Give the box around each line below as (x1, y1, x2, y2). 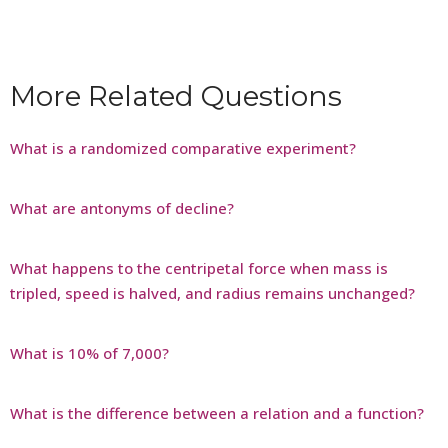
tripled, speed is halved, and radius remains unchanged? (10, 283, 415, 304)
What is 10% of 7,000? (10, 343, 169, 364)
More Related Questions (10, 79, 342, 114)
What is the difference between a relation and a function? (10, 403, 424, 424)
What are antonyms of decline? (10, 198, 234, 219)
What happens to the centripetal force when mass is (10, 258, 388, 279)
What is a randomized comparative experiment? (10, 138, 356, 159)
